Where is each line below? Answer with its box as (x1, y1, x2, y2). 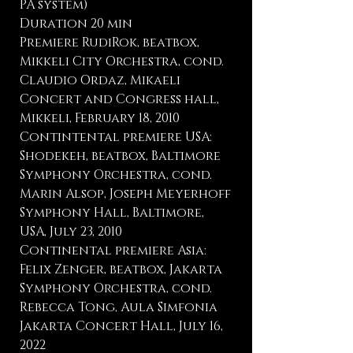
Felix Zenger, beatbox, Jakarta (20, 261, 222, 278)
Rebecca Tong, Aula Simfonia (20, 299, 217, 316)
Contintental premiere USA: (20, 128, 212, 146)
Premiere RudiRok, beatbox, (20, 34, 199, 51)
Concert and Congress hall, (20, 91, 219, 108)
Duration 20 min (20, 15, 132, 32)
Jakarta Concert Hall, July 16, (20, 318, 223, 335)
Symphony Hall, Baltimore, (20, 204, 204, 221)
